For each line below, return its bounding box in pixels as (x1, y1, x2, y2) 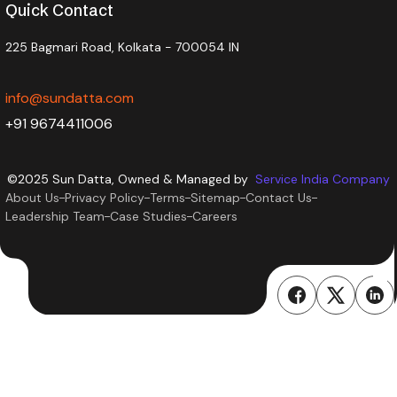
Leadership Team (5, 208, 105, 225)
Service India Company (255, 171, 390, 188)
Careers (192, 208, 237, 225)
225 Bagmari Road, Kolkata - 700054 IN (5, 39, 239, 56)
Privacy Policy (65, 190, 144, 206)
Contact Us (245, 190, 312, 206)
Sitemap (191, 190, 240, 206)
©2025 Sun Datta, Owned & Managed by (7, 171, 255, 188)
